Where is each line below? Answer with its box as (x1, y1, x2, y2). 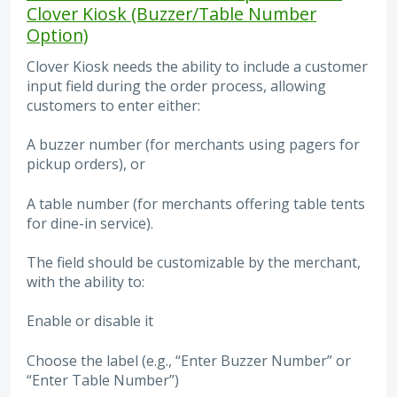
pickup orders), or (27, 154, 145, 175)
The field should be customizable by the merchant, (27, 252, 361, 272)
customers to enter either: (27, 95, 200, 115)
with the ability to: (27, 271, 144, 292)
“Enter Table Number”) (27, 370, 179, 390)
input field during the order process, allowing (27, 75, 326, 96)
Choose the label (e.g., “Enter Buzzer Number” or (27, 350, 351, 370)
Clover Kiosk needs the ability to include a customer (27, 56, 368, 76)
